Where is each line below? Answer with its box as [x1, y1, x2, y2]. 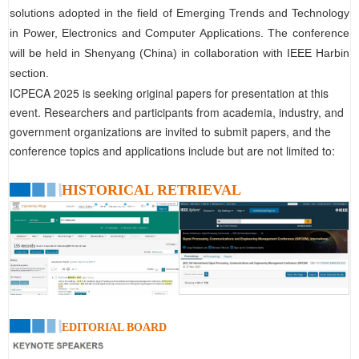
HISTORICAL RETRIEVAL [62, 182, 241, 199]
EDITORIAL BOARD [62, 321, 167, 334]
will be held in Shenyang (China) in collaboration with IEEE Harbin [10, 46, 349, 60]
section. [10, 67, 49, 80]
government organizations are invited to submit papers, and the [10, 123, 331, 140]
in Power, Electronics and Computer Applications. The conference [10, 26, 349, 40]
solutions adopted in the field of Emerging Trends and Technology [10, 6, 349, 20]
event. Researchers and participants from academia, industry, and [10, 104, 344, 121]
